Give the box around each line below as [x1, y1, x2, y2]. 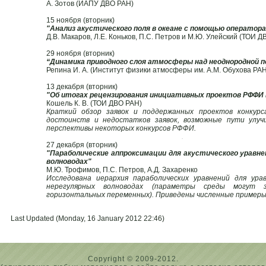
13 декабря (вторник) [46, 82, 118, 91]
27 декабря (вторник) [46, 140, 118, 149]
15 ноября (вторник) [46, 15, 115, 24]
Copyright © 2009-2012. [87, 254, 179, 263]
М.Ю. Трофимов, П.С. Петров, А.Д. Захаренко [46, 165, 198, 174]
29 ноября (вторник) [46, 49, 115, 58]
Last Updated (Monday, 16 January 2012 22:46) [11, 214, 164, 223]
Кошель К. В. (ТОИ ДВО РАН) [46, 99, 142, 107]
